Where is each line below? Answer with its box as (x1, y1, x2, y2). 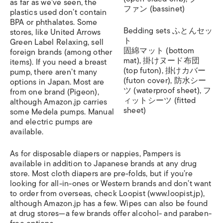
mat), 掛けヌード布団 (123, 54, 200, 67)
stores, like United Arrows (10, 26, 101, 39)
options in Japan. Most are (10, 76, 105, 89)
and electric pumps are (10, 115, 93, 128)
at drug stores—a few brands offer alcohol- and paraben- (10, 207, 212, 220)
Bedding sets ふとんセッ (123, 24, 213, 37)
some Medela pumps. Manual (10, 106, 114, 118)
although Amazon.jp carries (10, 96, 108, 109)
